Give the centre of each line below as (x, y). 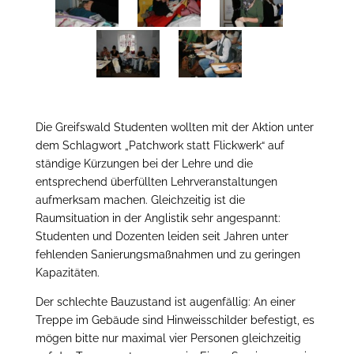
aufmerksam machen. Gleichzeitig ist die (140, 200)
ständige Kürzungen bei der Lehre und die (144, 164)
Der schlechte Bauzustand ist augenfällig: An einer (165, 302)
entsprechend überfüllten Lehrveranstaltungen (156, 182)
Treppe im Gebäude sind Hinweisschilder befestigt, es (175, 320)
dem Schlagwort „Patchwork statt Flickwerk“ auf (160, 145)
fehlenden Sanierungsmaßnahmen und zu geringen (168, 254)
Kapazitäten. (67, 273)
